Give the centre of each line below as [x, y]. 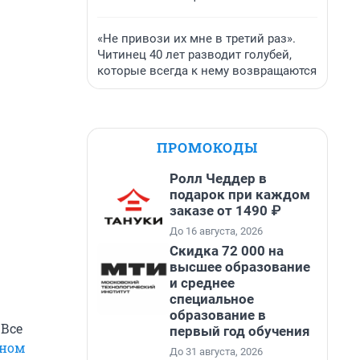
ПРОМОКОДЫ [207, 147]
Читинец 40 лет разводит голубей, [194, 55]
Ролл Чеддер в [218, 178]
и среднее [202, 283]
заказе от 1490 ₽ [225, 211]
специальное [212, 299]
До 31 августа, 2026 [216, 352]
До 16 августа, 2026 [216, 231]
